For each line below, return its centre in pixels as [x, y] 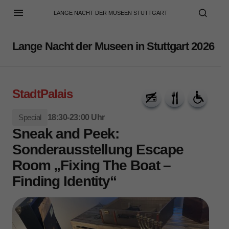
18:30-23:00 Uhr [76, 117]
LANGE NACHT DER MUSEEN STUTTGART [111, 13]
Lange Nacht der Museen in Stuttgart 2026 [113, 46]
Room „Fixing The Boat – [92, 165]
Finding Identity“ [64, 181]
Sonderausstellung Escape [98, 150]
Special [30, 117]
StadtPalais [43, 94]
